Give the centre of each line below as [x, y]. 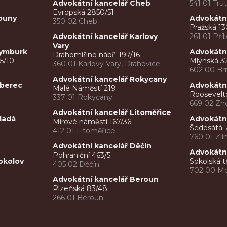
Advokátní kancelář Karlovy [105, 37]
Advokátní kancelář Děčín [102, 146]
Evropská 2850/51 [84, 12]
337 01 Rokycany [83, 98]
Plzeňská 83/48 [80, 189]
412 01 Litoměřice [84, 131]
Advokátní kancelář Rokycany [110, 79]
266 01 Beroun [78, 198]
